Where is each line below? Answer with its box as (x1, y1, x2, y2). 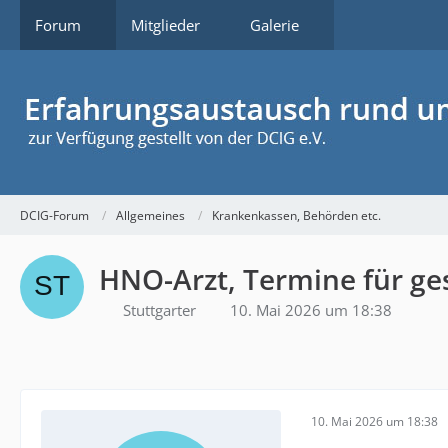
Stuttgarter (123, 300, 196, 320)
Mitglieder (131, 15, 200, 35)
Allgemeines (116, 206, 185, 224)
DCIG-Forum (20, 206, 89, 224)
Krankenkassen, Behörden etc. (212, 206, 381, 224)
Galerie (250, 15, 299, 35)
